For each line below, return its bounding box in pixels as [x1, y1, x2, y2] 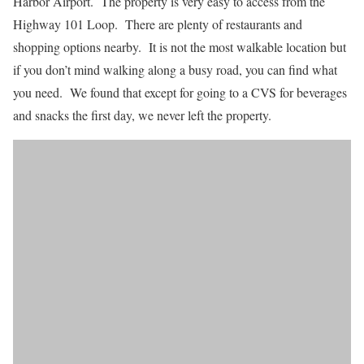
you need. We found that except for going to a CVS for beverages [13, 83, 347, 101]
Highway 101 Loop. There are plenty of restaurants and [13, 15, 302, 32]
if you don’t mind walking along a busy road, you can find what [13, 60, 337, 78]
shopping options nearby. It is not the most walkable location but [13, 37, 346, 55]
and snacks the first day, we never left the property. [13, 106, 271, 123]
